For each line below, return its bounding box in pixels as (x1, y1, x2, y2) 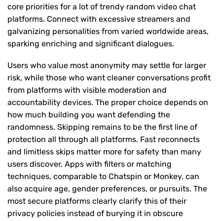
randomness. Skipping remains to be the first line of (7, 122, 197, 132)
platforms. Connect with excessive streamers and (7, 14, 190, 24)
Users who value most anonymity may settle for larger (7, 60, 206, 70)
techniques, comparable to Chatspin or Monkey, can (7, 171, 199, 181)
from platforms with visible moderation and (7, 85, 167, 95)
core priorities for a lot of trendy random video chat (7, 2, 196, 12)
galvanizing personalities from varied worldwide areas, (7, 27, 209, 37)
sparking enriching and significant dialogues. (7, 39, 174, 49)
